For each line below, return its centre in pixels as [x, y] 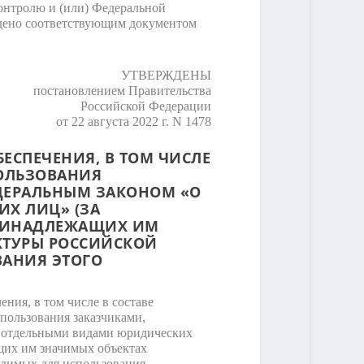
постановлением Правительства [123, 90]
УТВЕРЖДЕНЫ [167, 75]
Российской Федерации [146, 106]
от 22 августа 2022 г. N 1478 [134, 121]
